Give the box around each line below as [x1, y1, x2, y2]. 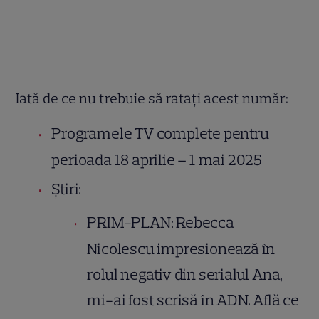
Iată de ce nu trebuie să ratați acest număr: [16, 90, 289, 108]
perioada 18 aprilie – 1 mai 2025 [51, 150, 265, 170]
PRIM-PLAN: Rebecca [87, 213, 234, 233]
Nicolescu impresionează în [87, 239, 276, 259]
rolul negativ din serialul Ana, [87, 265, 283, 285]
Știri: [51, 179, 82, 199]
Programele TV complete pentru [51, 124, 269, 144]
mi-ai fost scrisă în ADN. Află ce [87, 291, 299, 310]
